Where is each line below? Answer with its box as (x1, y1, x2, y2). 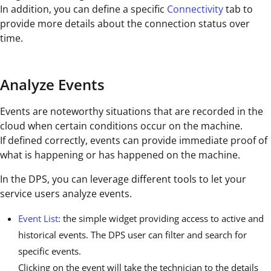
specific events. (18, 245, 81, 258)
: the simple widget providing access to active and (58, 212, 264, 225)
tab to (223, 2, 253, 16)
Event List (18, 212, 58, 225)
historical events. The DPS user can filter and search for (18, 229, 247, 241)
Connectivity (167, 2, 223, 16)
